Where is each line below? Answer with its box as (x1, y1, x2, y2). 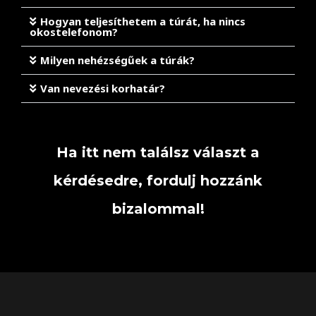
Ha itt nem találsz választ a (56, 144, 260, 161)
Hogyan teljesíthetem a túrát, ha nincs (40, 14, 245, 28)
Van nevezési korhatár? (40, 81, 165, 95)
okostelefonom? (30, 25, 118, 39)
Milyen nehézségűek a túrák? (40, 53, 195, 67)
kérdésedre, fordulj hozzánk (54, 172, 262, 189)
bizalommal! (111, 200, 205, 217)
